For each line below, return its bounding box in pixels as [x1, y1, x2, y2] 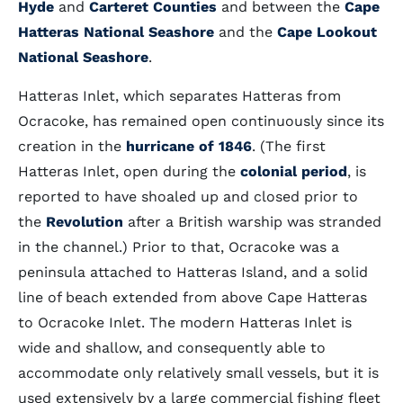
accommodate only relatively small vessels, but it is [18, 364, 379, 381]
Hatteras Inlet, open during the [18, 163, 240, 180]
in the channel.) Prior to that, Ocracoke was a [18, 238, 339, 255]
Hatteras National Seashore [18, 23, 214, 40]
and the [214, 23, 277, 40]
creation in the [18, 138, 121, 155]
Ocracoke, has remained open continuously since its [18, 112, 384, 130]
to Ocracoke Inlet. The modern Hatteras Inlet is [18, 314, 352, 331]
